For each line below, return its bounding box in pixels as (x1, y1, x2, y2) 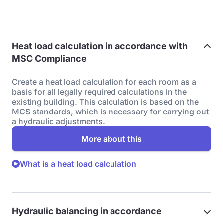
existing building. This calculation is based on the (12, 97, 199, 107)
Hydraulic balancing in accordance (12, 206, 162, 216)
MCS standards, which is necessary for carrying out (12, 107, 209, 116)
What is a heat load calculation (20, 159, 136, 169)
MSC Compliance (12, 53, 87, 64)
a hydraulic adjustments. (12, 116, 105, 126)
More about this (81, 134, 142, 144)
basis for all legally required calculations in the (12, 87, 187, 97)
